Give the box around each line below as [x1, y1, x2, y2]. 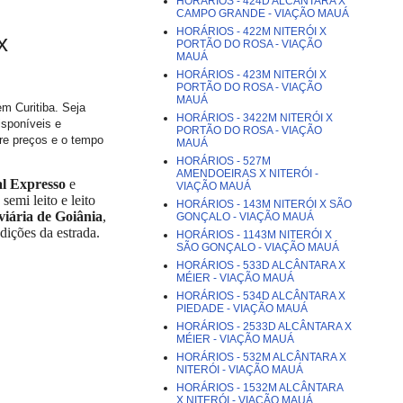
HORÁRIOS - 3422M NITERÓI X [176, 112, 333, 124]
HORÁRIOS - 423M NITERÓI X [176, 68, 327, 81]
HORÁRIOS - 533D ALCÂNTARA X [176, 259, 345, 272]
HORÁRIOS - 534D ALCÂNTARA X [176, 290, 345, 302]
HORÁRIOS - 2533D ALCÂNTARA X [176, 320, 352, 333]
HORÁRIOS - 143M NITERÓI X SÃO [176, 198, 352, 210]
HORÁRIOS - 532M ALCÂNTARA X [176, 351, 346, 363]
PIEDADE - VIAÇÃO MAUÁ [176, 302, 308, 315]
